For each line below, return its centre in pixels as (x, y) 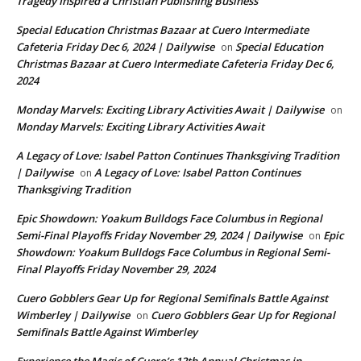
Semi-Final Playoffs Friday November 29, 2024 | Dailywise (159, 236)
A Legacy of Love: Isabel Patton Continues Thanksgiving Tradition (178, 156)
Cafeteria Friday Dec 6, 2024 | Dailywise (115, 47)
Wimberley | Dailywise (73, 315)
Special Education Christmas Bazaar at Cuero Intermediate (162, 30)
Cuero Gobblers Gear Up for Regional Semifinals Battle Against (172, 299)
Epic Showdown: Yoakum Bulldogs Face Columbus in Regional (169, 219)
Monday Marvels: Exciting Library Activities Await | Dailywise (170, 110)
